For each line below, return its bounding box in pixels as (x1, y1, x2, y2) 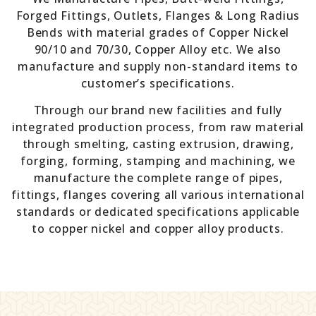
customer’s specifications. (81, 75, 235, 91)
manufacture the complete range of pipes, (33, 170, 283, 186)
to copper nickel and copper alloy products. (32, 221, 284, 237)
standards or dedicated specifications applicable (16, 204, 300, 220)
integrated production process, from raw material (11, 119, 305, 135)
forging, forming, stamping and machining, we (20, 153, 296, 169)
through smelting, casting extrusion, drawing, (22, 136, 294, 152)
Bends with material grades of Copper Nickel (26, 24, 290, 40)
